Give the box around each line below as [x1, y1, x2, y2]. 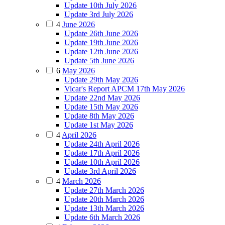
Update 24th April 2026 [64, 139, 140, 148]
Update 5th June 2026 [64, 56, 134, 65]
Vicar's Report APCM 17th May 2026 [64, 84, 185, 93]
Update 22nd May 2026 [64, 93, 140, 102]
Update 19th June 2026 [64, 38, 138, 47]
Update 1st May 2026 [64, 120, 133, 129]
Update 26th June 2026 [64, 29, 138, 38]
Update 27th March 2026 [64, 185, 144, 194]
